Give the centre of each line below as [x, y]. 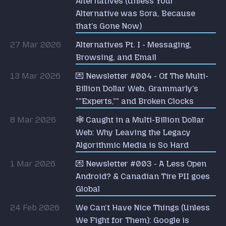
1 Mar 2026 [33, 163]
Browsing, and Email [116, 57]
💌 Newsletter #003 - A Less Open [141, 163]
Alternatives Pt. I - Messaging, [134, 44]
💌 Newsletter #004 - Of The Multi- [142, 76]
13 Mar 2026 [35, 76]
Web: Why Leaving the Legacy [133, 132]
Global [88, 189]
